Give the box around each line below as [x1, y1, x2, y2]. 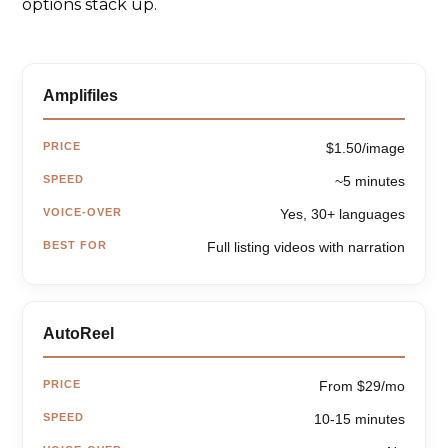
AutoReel [43, 325, 115, 343]
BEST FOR [43, 239, 108, 252]
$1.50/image [325, 140, 405, 157]
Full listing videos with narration [206, 239, 405, 256]
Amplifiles [43, 87, 119, 105]
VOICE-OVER [43, 206, 123, 219]
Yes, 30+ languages [279, 206, 405, 223]
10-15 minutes [313, 411, 405, 428]
